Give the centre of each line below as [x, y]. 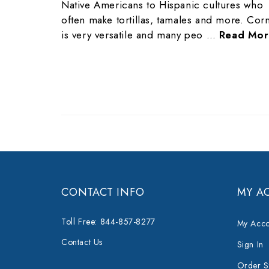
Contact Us [82, 242]
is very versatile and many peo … [140, 35]
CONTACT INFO [103, 192]
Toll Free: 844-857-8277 [108, 222]
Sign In [250, 244]
